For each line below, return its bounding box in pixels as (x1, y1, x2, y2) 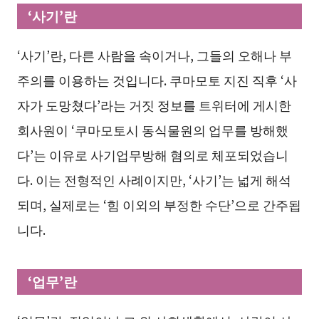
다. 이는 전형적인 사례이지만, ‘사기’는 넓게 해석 (16, 169, 291, 189)
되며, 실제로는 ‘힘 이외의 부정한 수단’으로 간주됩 (16, 194, 301, 214)
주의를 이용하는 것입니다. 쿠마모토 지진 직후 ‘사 (16, 70, 297, 89)
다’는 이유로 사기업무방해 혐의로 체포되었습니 (16, 145, 288, 164)
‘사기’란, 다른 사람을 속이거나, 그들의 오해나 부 (16, 45, 292, 64)
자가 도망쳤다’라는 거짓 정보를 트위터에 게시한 (16, 95, 291, 114)
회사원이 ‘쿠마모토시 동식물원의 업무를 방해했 (16, 120, 288, 139)
